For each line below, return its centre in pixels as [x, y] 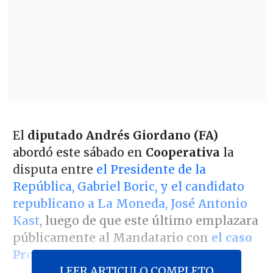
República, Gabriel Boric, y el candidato [128, 187]
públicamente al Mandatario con [112, 238]
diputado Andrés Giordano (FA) [122, 136]
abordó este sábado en [77, 153]
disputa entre [54, 170]
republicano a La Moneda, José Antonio [130, 204]
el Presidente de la [151, 170]
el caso [232, 238]
